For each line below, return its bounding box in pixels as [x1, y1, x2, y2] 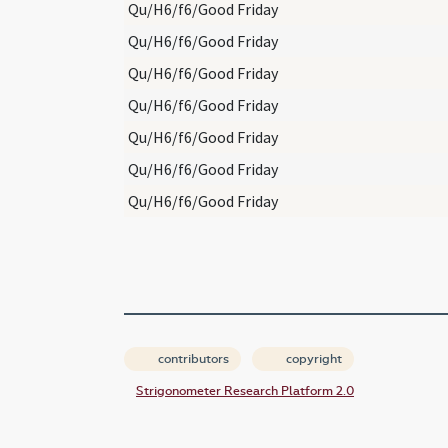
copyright [283, 351, 342, 366]
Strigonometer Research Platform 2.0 [136, 383, 354, 398]
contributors [155, 351, 229, 366]
